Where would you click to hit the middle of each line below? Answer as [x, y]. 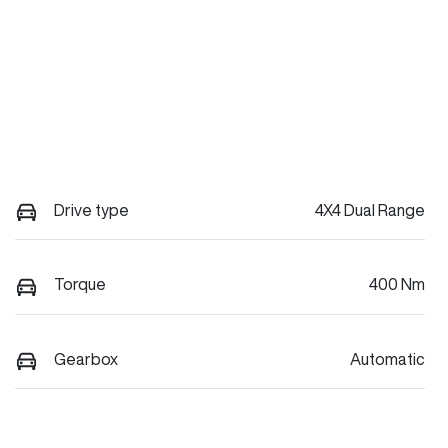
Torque [80, 284]
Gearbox [86, 358]
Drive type [91, 210]
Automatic [387, 358]
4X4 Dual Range [370, 210]
